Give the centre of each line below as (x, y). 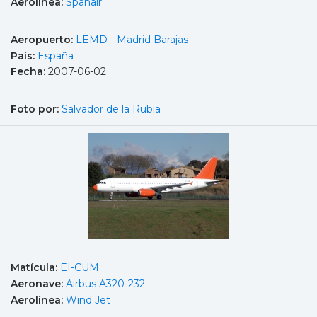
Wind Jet (88, 300)
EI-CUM (80, 268)
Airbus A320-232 (105, 283)
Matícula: (35, 268)
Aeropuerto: (43, 39)
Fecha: (29, 72)
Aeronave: (38, 283)
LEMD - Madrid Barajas (132, 39)
